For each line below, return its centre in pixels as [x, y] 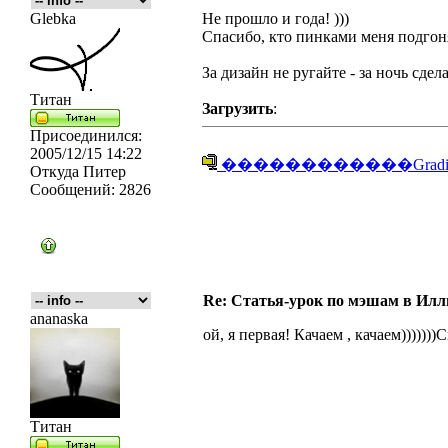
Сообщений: [72, 189]
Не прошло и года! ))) [275, 18]
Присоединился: [86, 135]
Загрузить [237, 108]
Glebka [53, 18]
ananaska [59, 318]
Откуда [54, 171]
